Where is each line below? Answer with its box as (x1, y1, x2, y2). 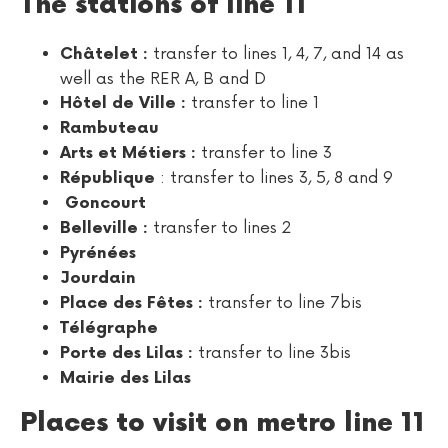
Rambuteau (60, 118, 159, 138)
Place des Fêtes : (60, 293, 208, 313)
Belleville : (60, 218, 153, 238)
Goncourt (65, 193, 146, 213)
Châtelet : (60, 44, 148, 64)
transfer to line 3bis (198, 342, 351, 363)
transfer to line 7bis (208, 292, 362, 313)
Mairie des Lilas (60, 368, 191, 388)
